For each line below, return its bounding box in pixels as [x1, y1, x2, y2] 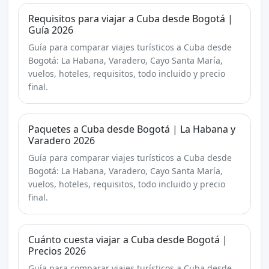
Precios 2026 [28, 244, 86, 258]
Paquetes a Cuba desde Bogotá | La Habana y [28, 122, 235, 136]
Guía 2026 [28, 23, 73, 37]
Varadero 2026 [28, 134, 95, 148]
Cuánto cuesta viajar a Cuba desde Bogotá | [28, 233, 228, 247]
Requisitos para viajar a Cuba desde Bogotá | [28, 12, 233, 26]
